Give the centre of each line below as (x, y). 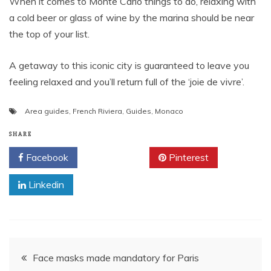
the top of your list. (49, 34)
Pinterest (188, 158)
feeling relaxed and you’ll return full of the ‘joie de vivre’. (127, 82)
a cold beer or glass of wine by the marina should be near (132, 18)
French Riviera (97, 111)
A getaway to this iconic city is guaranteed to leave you (129, 66)
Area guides (47, 111)
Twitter (118, 158)
